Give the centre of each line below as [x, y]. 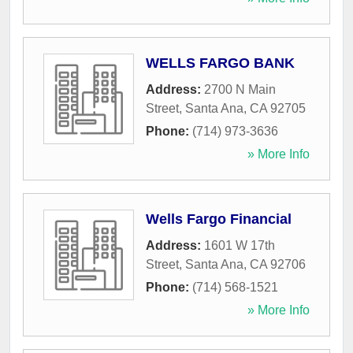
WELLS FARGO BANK [220, 63]
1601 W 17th [240, 246]
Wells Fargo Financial [219, 219]
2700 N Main [240, 90]
